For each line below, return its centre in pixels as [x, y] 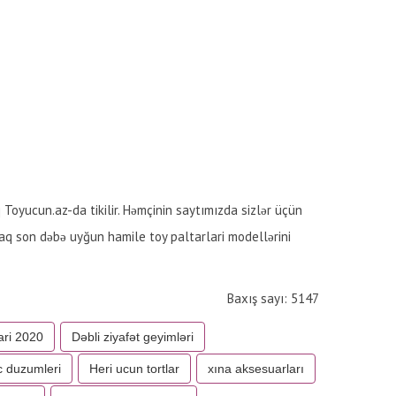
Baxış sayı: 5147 [273, 298]
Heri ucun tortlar [134, 369]
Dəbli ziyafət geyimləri [133, 337]
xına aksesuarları [256, 369]
